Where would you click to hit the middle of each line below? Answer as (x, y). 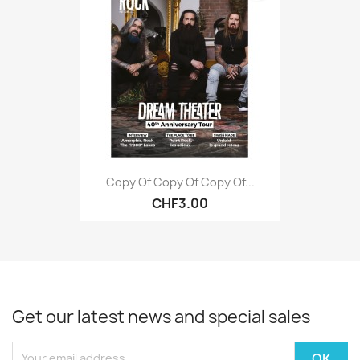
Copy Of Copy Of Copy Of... (180, 182)
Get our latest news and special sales (161, 317)
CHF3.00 (180, 204)
